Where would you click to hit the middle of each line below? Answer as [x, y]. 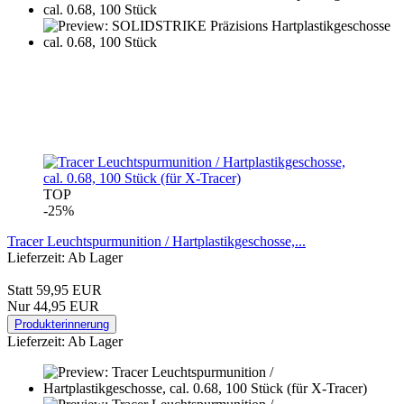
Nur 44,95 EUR [53, 306]
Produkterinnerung [62, 324]
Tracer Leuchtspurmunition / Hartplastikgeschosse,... [156, 241]
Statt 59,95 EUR [55, 289]
